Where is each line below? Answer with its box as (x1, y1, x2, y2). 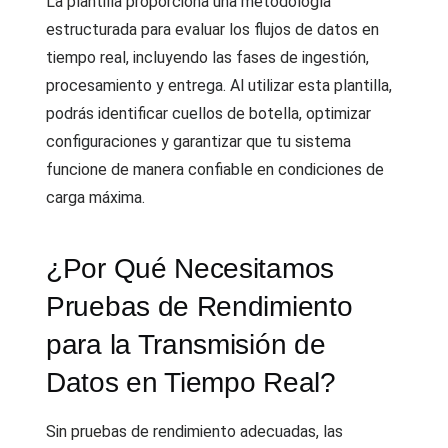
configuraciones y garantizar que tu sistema (46, 132, 351, 151)
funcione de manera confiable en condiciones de (46, 160, 384, 179)
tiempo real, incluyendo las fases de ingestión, (46, 48, 369, 67)
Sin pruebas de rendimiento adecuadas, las (46, 422, 343, 441)
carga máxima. (46, 188, 145, 207)
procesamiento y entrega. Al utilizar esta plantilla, (46, 76, 392, 95)
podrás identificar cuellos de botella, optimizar (46, 104, 371, 123)
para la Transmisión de (46, 329, 326, 360)
